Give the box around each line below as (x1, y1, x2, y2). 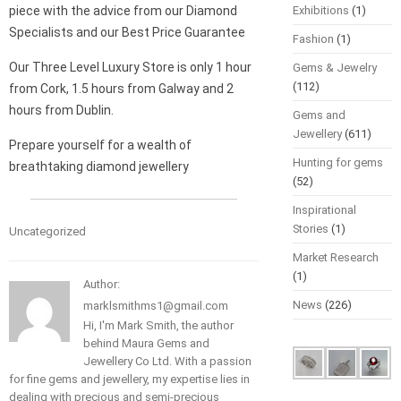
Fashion (292, 32, 334, 47)
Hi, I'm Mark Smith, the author (83, 319, 234, 333)
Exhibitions (292, 4, 349, 18)
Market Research (292, 251, 379, 265)
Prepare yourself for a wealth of (9, 138, 192, 153)
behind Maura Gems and (83, 337, 209, 351)
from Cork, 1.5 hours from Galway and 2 (9, 81, 234, 97)
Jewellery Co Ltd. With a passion (83, 354, 252, 369)
